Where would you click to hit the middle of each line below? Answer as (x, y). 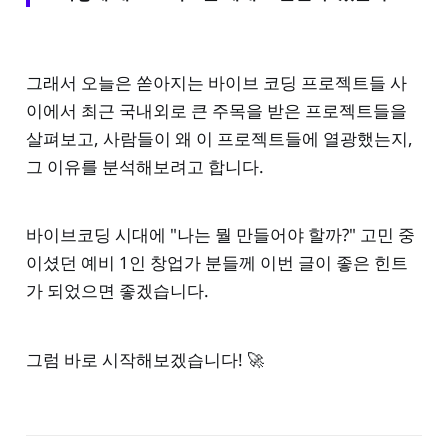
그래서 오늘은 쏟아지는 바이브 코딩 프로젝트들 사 (216, 82)
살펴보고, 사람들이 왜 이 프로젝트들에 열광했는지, (219, 138)
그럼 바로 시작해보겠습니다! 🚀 (144, 360)
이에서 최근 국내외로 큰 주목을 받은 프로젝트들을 (216, 110)
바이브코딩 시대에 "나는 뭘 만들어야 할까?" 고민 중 (220, 235)
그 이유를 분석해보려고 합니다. (144, 166)
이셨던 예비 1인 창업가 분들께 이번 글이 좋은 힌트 (216, 263)
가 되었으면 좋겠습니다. (117, 291)
